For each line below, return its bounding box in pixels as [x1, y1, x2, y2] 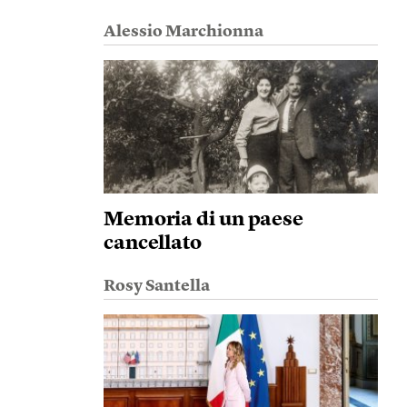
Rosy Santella [103, 278, 210, 294]
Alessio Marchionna [103, 24, 263, 40]
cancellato [103, 233, 202, 253]
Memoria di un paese [103, 210, 304, 230]
